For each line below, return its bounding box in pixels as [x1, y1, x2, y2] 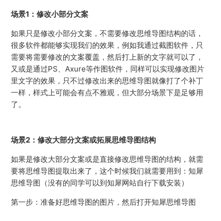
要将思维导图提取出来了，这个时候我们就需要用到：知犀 [11, 166, 204, 176]
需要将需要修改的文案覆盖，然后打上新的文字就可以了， [11, 52, 204, 62]
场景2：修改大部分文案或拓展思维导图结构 [11, 135, 156, 145]
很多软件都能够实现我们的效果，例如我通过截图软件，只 [11, 40, 204, 50]
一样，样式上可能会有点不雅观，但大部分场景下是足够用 [11, 88, 204, 97]
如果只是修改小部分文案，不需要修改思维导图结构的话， [11, 29, 204, 38]
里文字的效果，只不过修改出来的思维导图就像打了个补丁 [11, 76, 204, 85]
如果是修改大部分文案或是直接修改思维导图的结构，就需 [11, 154, 204, 164]
